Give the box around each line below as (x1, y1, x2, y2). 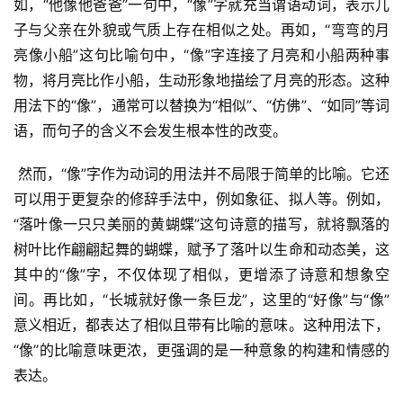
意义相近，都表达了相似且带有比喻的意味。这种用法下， (13, 316, 390, 335)
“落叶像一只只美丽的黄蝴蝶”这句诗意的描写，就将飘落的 (13, 215, 390, 234)
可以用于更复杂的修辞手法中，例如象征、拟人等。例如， (13, 190, 390, 209)
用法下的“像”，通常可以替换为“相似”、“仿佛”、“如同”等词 (13, 96, 390, 115)
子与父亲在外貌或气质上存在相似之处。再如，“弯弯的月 (13, 21, 390, 40)
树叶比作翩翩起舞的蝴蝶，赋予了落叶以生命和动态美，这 (13, 240, 390, 259)
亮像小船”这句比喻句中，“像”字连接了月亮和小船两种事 (13, 46, 390, 65)
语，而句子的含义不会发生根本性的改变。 (13, 121, 287, 140)
